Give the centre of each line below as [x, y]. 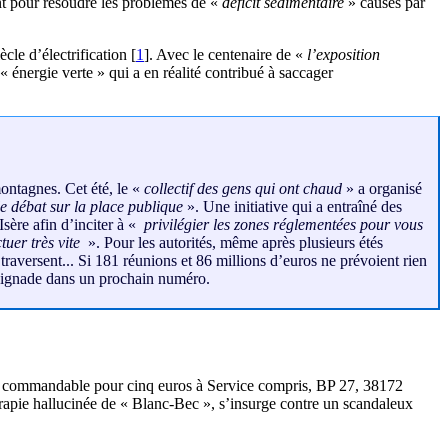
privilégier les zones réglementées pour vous [281, 225]
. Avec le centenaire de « [228, 54]
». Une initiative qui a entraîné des [292, 207]
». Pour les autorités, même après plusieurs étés [233, 243]
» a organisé [382, 189]
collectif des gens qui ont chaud [243, 189]
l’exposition [343, 54]
